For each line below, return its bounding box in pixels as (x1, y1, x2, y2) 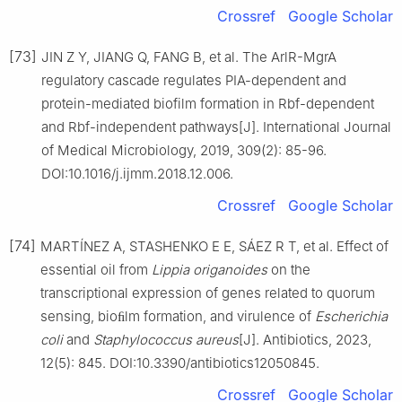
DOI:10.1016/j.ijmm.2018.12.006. (41, 164, 233, 182)
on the (267, 260, 310, 278)
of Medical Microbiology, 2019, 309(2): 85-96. (41, 141, 327, 159)
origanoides (193, 260, 267, 278)
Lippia (152, 260, 189, 278)
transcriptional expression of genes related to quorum (40, 284, 375, 301)
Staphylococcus (93, 330, 192, 348)
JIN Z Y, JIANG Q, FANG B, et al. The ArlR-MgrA (41, 48, 336, 66)
